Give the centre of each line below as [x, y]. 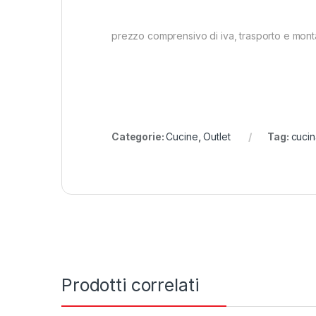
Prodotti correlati [130, 285]
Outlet [217, 136]
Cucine [182, 136]
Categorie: [139, 136]
